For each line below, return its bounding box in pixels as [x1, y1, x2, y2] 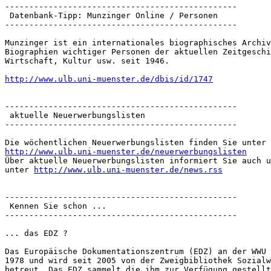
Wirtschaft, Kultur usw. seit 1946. [5, 56, 169, 66]
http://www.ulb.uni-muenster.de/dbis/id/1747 [5, 74, 213, 84]
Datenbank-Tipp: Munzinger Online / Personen [5, 11, 218, 21]
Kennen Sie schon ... [5, 201, 106, 211]
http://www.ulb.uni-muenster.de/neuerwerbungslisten [5, 147, 247, 157]
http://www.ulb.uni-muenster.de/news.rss [34, 165, 223, 175]
